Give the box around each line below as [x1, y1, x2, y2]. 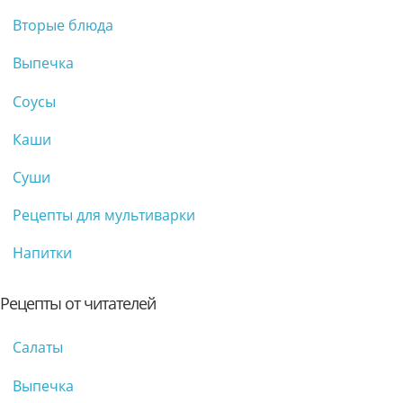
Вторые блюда [13, 15, 113, 36]
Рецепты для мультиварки [13, 205, 195, 226]
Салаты [13, 337, 63, 358]
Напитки [13, 243, 72, 264]
